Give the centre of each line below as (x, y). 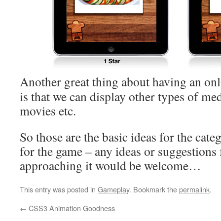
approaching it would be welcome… (110, 165)
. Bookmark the (154, 189)
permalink (194, 189)
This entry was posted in (59, 189)
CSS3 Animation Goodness (71, 208)
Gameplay (113, 189)
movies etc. (48, 110)
